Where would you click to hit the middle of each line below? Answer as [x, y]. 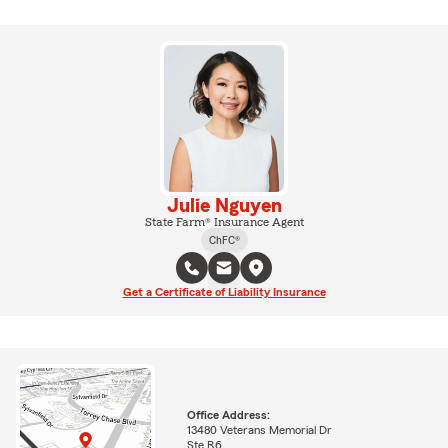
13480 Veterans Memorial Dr [259, 430]
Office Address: [228, 415]
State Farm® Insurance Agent [224, 221]
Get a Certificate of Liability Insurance [224, 291]
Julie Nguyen [224, 205]
